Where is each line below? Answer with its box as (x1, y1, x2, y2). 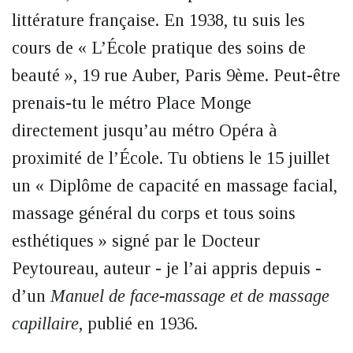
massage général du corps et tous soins (12, 203, 295, 223)
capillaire (12, 314, 79, 333)
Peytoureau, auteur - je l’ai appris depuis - (12, 258, 321, 278)
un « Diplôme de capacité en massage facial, (12, 176, 337, 195)
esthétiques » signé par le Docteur (12, 231, 260, 251)
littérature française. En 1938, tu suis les (12, 10, 305, 30)
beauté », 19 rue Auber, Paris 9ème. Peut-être (12, 65, 340, 85)
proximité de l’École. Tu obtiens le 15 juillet (12, 148, 330, 168)
